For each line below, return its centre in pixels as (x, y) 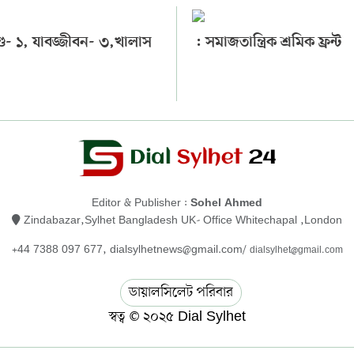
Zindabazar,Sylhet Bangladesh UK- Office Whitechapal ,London (181, 220)
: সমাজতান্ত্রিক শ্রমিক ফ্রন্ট (267, 43)
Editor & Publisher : (141, 203)
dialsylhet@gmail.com (296, 250)
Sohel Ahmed (226, 203)
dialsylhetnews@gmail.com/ (179, 250)
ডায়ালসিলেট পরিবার (181, 292)
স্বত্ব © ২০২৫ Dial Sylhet (177, 316)
